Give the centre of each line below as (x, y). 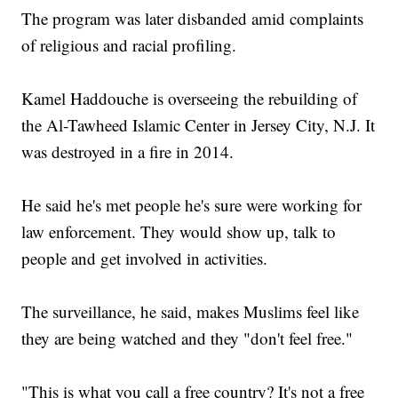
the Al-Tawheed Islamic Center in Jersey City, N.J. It (199, 125)
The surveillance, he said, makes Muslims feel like (191, 312)
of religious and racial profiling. (129, 45)
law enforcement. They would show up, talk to (179, 232)
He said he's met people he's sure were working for (192, 205)
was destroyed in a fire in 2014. (128, 152)
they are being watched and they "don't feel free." (187, 338)
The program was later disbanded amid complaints (193, 19)
